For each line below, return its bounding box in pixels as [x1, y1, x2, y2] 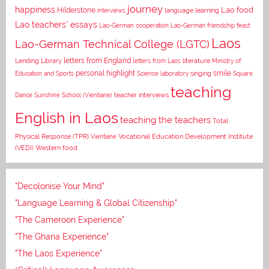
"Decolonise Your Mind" [15, 181, 104, 191]
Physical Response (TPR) [15, 132, 89, 141]
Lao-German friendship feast [171, 21, 250, 29]
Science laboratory [137, 69, 189, 77]
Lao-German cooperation [99, 21, 169, 29]
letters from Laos [133, 56, 181, 64]
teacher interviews [114, 91, 169, 99]
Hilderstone [57, 5, 95, 14]
